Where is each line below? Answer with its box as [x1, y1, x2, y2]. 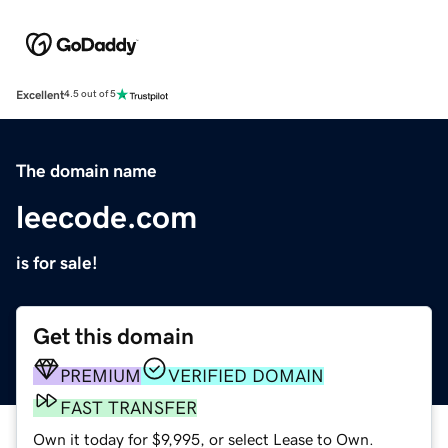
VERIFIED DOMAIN [168, 366, 324, 385]
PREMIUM [60, 366, 141, 385]
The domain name [16, 161, 157, 180]
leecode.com [16, 200, 197, 233]
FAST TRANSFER [60, 398, 197, 417]
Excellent [16, 88, 64, 101]
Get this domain [33, 324, 194, 348]
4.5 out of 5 [64, 89, 116, 100]
